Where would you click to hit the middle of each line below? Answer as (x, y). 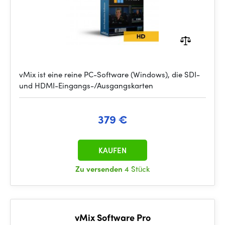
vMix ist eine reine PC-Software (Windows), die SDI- (109, 74)
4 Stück (137, 169)
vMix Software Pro (113, 217)
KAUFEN (113, 150)
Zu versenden (100, 169)
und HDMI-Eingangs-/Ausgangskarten (86, 85)
